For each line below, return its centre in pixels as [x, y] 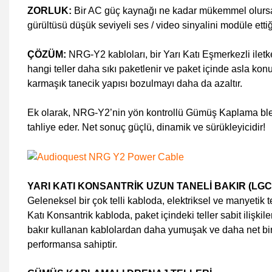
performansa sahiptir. [72, 244]
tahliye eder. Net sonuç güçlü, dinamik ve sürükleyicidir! [146, 127]
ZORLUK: [49, 11]
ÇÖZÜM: [48, 54]
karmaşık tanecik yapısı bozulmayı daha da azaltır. [135, 83]
